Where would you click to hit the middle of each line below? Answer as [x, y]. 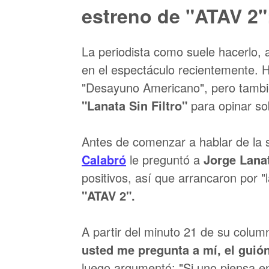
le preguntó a [165, 159]
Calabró [104, 159]
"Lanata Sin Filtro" [134, 105]
